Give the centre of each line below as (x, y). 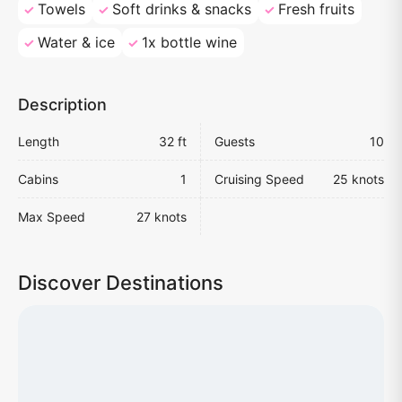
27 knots (162, 217)
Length (39, 142)
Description (62, 105)
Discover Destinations (121, 283)
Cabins (38, 179)
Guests (235, 142)
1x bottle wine (189, 43)
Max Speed (52, 217)
